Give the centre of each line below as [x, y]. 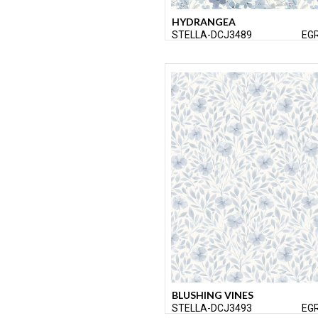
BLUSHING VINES [213, 295]
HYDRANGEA [204, 22]
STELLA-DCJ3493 [212, 308]
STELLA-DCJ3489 [212, 35]
